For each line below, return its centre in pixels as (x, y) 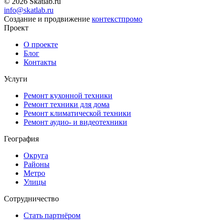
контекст (107, 19)
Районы (37, 164)
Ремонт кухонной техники (68, 95)
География (21, 138)
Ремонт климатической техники (77, 113)
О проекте (41, 44)
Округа (36, 155)
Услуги (16, 79)
